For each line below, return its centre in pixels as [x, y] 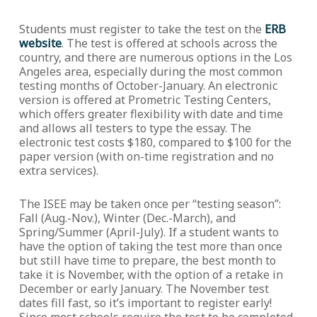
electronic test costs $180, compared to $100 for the [155, 142]
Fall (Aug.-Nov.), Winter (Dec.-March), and [127, 218]
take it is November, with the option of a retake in [151, 275]
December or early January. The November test [144, 289]
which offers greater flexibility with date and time [151, 114]
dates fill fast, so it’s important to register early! [145, 303]
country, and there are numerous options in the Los [155, 57]
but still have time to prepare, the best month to [147, 260]
